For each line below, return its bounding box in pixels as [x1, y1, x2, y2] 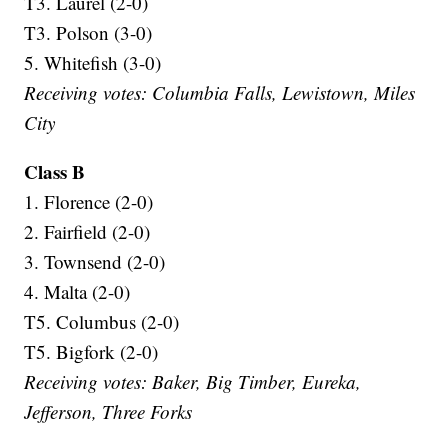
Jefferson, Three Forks [24, 399, 193, 425]
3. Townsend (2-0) [24, 249, 166, 275]
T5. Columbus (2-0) [24, 309, 180, 335]
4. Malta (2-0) [24, 279, 131, 305]
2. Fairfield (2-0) [24, 219, 151, 245]
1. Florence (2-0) [24, 189, 154, 215]
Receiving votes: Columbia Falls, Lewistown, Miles [24, 80, 416, 106]
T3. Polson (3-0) [24, 20, 153, 46]
